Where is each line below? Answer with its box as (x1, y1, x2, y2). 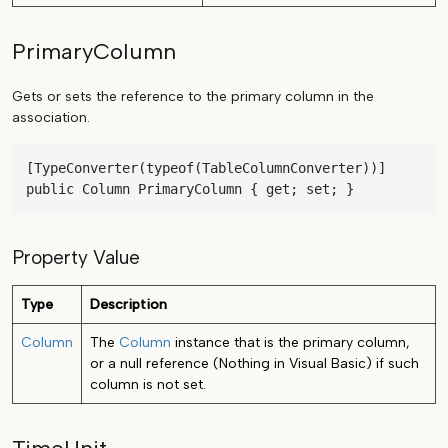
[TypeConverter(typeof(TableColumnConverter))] (26, 160, 386, 177)
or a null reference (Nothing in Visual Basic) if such (90, 355, 419, 373)
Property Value (12, 246, 140, 270)
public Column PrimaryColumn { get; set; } (26, 181, 354, 198)
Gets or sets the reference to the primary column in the (12, 88, 374, 106)
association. (12, 109, 90, 127)
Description (90, 296, 167, 314)
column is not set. (90, 376, 206, 394)
